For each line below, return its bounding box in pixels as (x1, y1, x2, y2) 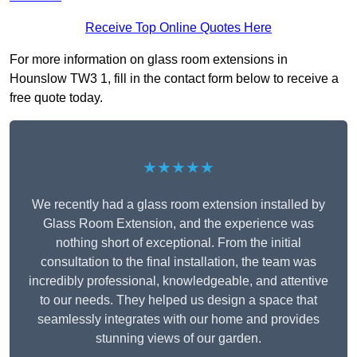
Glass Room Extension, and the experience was (43, 217, 314, 231)
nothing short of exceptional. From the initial (56, 236, 301, 250)
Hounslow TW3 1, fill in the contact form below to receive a (10, 72, 339, 86)
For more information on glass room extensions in (10, 53, 288, 67)
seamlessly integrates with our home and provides (37, 312, 320, 327)
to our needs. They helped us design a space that (40, 293, 317, 308)
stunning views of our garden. (96, 331, 261, 346)
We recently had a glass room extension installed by (32, 198, 325, 212)
